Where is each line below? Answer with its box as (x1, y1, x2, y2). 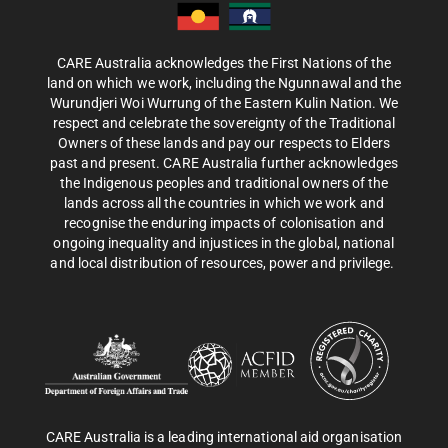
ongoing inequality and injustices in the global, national (53, 235, 395, 252)
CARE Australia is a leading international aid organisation (45, 428, 403, 445)
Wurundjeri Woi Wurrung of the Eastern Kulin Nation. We (49, 95, 399, 112)
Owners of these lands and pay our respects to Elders (58, 135, 390, 152)
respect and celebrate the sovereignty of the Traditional (52, 115, 396, 132)
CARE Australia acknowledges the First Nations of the (56, 55, 392, 72)
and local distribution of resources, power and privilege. (50, 255, 398, 272)
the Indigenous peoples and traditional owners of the (59, 175, 389, 192)
